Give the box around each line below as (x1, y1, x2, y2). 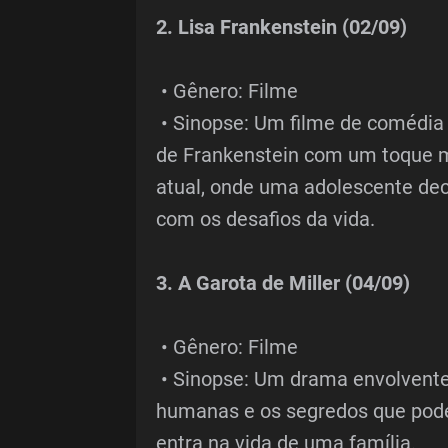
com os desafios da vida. (155, 207, 375, 232)
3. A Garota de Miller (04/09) (155, 271, 410, 296)
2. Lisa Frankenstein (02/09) (155, 15, 407, 40)
